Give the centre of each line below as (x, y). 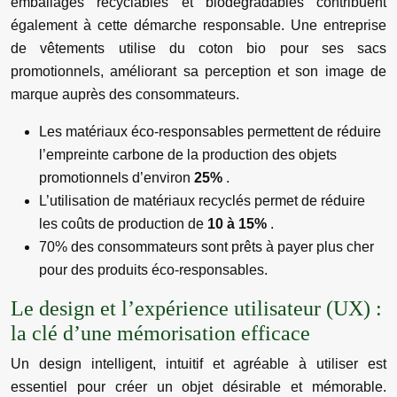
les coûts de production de (123, 224)
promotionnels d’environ (117, 178)
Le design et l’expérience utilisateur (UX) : (196, 308)
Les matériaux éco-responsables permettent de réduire (210, 132)
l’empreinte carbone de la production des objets (188, 155)
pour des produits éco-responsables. (153, 270)
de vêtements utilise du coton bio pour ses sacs (198, 48)
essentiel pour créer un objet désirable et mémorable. (198, 387)
